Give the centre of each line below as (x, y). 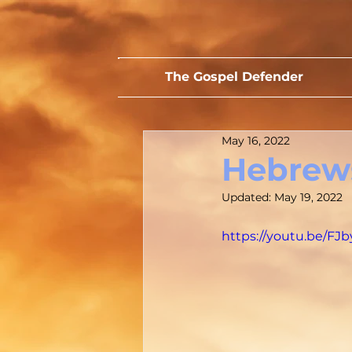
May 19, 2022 (308, 198)
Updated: (248, 198)
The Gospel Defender (234, 77)
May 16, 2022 (256, 140)
